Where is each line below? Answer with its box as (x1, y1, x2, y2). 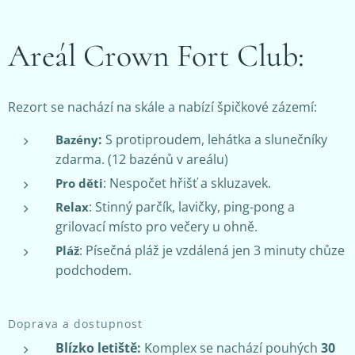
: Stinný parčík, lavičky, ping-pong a (89, 197, 295, 216)
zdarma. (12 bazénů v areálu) (55, 150, 228, 168)
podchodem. (55, 261, 132, 279)
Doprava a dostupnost (8, 315, 143, 331)
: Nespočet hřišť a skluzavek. (103, 174, 271, 192)
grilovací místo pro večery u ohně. (55, 217, 258, 235)
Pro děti (55, 174, 103, 191)
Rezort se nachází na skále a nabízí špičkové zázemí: (8, 97, 317, 116)
